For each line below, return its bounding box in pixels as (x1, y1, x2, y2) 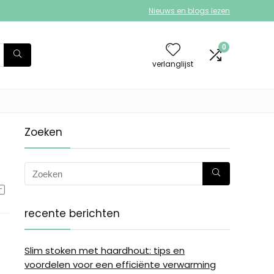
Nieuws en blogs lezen (149, 6, 230, 16)
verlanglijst (152, 58, 193, 69)
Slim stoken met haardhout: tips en (24, 244, 185, 257)
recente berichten (24, 206, 120, 221)
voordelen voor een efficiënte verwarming (24, 258, 216, 271)
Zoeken (24, 125, 62, 139)
